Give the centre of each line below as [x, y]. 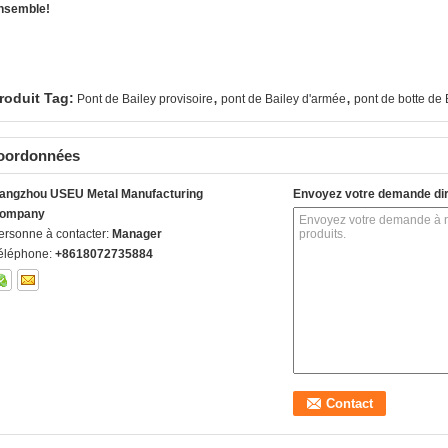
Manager [137, 234]
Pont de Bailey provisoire [145, 99]
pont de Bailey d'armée [283, 99]
